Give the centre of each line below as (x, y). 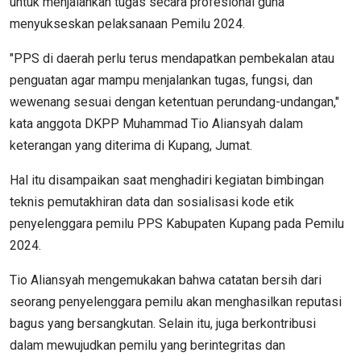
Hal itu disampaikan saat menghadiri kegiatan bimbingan (167, 180)
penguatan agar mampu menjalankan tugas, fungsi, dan (161, 80)
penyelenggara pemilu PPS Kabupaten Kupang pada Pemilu (177, 223)
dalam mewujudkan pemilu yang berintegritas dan (147, 345)
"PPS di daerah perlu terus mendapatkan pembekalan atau (172, 58)
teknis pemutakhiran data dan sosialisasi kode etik (152, 201)
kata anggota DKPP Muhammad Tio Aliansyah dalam (156, 123)
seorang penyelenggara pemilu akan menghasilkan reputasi (176, 301)
